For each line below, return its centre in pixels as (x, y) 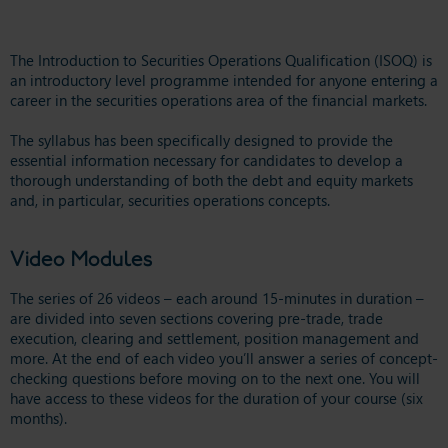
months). (38, 417)
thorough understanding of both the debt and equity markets (211, 179)
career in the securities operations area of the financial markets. (218, 99)
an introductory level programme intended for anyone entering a (224, 79)
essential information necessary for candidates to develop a (206, 159)
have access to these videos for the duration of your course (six (216, 397)
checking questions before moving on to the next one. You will (215, 377)
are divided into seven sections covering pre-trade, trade (196, 317)
